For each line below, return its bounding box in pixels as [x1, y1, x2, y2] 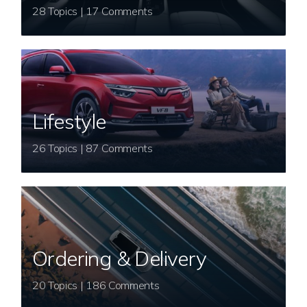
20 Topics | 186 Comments [86, 278, 160, 292]
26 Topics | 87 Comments [86, 141, 153, 155]
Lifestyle [32, 108, 106, 134]
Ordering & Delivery [32, 245, 207, 271]
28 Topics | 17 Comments [86, 4, 153, 18]
